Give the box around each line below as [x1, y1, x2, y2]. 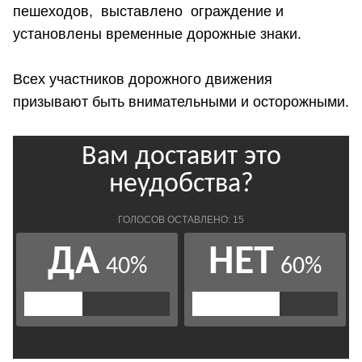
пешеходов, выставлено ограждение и [13, 2, 284, 19]
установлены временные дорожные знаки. [13, 25, 330, 42]
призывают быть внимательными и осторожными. [13, 93, 349, 110]
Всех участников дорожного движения [13, 70, 272, 87]
